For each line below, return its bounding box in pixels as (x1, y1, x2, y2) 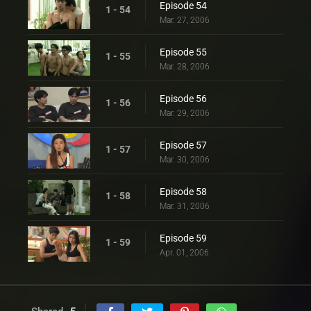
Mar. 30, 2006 (160, 155, 210, 165)
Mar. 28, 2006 (160, 62, 210, 72)
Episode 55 (160, 47, 207, 58)
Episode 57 (160, 140, 207, 151)
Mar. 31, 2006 (160, 201, 210, 211)
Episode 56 (160, 93, 207, 104)
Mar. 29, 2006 (160, 108, 210, 118)
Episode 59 (160, 233, 207, 244)
